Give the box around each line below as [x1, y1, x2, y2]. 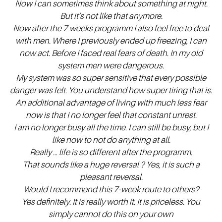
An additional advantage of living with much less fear [15, 98, 207, 108]
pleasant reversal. [79, 172, 143, 182]
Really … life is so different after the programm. [30, 147, 192, 157]
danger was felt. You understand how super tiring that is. [10, 85, 212, 95]
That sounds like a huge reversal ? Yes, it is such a [22, 160, 200, 169]
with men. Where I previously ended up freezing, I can [15, 36, 207, 46]
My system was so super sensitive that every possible [16, 73, 206, 83]
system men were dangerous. [58, 60, 164, 70]
